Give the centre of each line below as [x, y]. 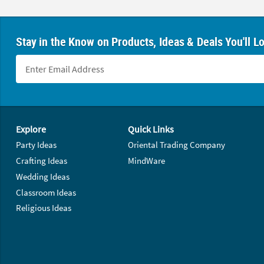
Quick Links [151, 129]
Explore [31, 129]
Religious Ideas [43, 208]
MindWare [147, 160]
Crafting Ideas [41, 160]
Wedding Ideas [42, 176]
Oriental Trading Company [177, 145]
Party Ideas [36, 145]
